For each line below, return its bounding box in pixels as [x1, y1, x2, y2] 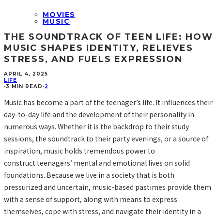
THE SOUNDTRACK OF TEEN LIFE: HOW [4, 31, 213, 42]
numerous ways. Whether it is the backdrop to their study [4, 121, 189, 131]
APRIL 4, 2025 [4, 70, 48, 77]
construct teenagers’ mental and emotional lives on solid [4, 157, 190, 168]
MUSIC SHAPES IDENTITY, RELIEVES [4, 42, 193, 53]
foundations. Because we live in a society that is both [4, 170, 174, 180]
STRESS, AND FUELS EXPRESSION [4, 53, 183, 64]
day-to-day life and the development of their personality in [4, 109, 194, 119]
